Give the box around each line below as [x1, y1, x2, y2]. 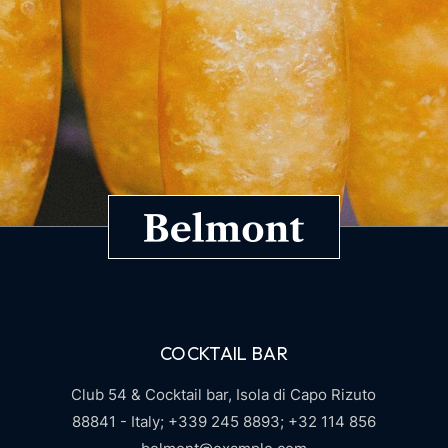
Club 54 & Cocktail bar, [71, 385, 233, 405]
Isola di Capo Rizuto [232, 385, 377, 405]
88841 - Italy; [71, 412, 164, 432]
